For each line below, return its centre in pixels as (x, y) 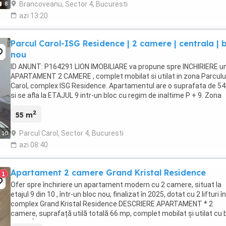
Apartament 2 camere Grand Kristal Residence (108, 173)
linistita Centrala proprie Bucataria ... (69, 105)
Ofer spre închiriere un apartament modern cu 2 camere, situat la (116, 185)
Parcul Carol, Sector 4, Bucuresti (71, 133)
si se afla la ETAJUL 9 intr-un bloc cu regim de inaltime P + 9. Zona (116, 95)
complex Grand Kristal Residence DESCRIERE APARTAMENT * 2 (112, 204)
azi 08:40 (34, 145)
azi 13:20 (34, 15)
